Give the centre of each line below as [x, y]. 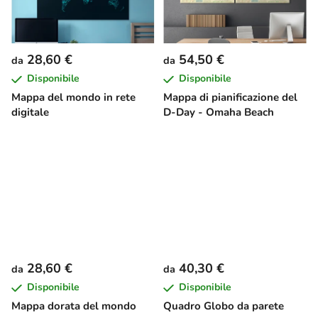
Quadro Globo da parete [224, 306]
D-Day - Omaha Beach [219, 113]
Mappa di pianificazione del [230, 98]
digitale [30, 113]
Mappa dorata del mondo [74, 306]
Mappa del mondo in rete [73, 98]
